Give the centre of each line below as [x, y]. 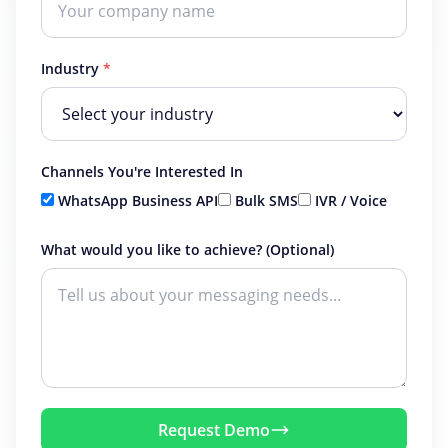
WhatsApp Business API [138, 200]
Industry [72, 68]
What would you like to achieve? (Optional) [187, 249]
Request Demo [214, 429]
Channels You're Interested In [142, 171]
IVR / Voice [351, 200]
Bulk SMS [266, 200]
